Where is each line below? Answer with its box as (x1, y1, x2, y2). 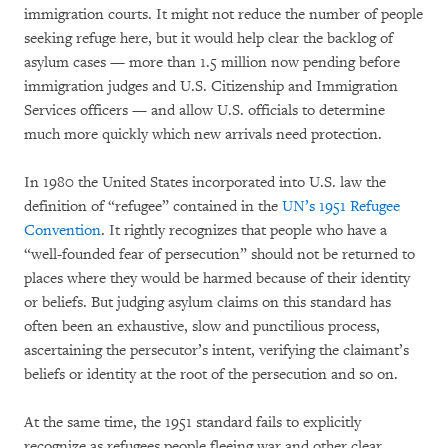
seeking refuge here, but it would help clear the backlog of (24, 29, 393, 49)
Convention (24, 221, 101, 241)
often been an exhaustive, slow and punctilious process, (24, 317, 380, 337)
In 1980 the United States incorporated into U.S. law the (24, 173, 386, 193)
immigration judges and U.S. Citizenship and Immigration (24, 77, 398, 97)
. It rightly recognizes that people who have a (101, 221, 387, 241)
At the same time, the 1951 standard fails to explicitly (24, 413, 361, 433)
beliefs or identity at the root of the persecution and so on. (24, 365, 398, 385)
